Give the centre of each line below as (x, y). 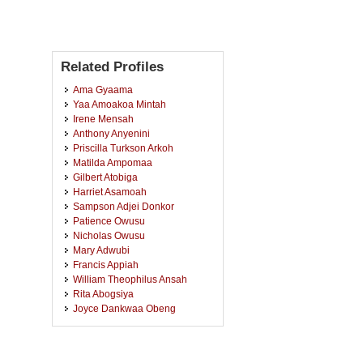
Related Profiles (112, 67)
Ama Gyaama (103, 90)
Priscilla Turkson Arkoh (123, 148)
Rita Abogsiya (103, 294)
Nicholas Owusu (109, 235)
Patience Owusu (109, 221)
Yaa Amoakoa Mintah (120, 104)
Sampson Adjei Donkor (124, 206)
